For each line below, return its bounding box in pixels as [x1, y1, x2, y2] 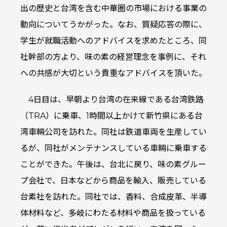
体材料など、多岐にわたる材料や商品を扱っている [20, 208, 206, 218]
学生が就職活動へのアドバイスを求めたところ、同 [20, 36, 207, 46]
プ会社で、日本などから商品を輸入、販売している [20, 176, 206, 186]
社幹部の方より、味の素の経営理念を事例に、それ [20, 52, 206, 62]
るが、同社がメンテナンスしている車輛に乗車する [20, 143, 207, 154]
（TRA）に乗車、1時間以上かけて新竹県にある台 [20, 111, 203, 121]
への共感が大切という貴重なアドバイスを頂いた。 [20, 68, 207, 79]
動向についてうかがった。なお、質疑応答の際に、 [20, 20, 207, 30]
